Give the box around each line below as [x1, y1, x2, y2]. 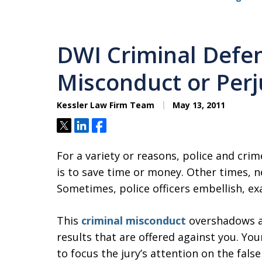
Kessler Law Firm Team [57, 99, 154, 111]
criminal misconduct [81, 213, 186, 227]
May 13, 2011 [170, 99, 225, 111]
